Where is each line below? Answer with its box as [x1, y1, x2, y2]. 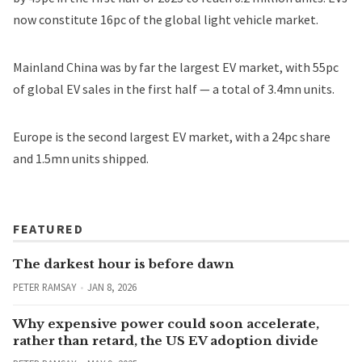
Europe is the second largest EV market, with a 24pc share [13, 128, 330, 145]
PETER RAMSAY [13, 280, 76, 293]
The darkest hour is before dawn [13, 255, 234, 271]
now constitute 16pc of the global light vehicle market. [13, 11, 321, 27]
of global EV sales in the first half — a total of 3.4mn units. [13, 80, 335, 97]
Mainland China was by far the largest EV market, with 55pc [13, 58, 339, 75]
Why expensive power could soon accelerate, [13, 315, 319, 331]
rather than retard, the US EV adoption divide [13, 332, 318, 348]
